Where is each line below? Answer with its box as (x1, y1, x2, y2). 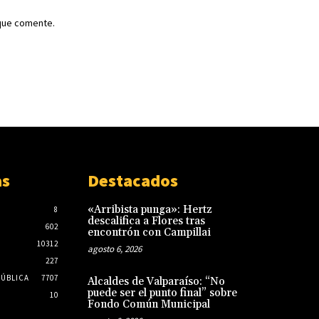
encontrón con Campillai (87, 225, 211, 239)
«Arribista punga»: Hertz (87, 202, 212, 216)
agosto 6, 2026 (87, 242, 142, 255)
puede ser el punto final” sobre (87, 286, 237, 300)
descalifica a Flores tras (87, 214, 205, 228)
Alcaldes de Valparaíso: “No (87, 274, 225, 288)
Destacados (87, 169, 178, 192)
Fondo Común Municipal (87, 297, 210, 311)
